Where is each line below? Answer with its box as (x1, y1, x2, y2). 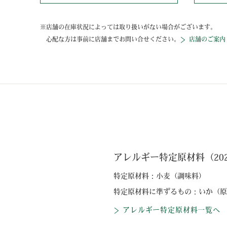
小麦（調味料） (156, 173, 206, 180)
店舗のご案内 (188, 37, 225, 43)
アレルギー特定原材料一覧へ (123, 207, 220, 214)
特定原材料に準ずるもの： (113, 188, 199, 196)
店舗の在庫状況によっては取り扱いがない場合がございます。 (46, 25, 216, 31)
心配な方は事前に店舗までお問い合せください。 (46, 37, 180, 43)
